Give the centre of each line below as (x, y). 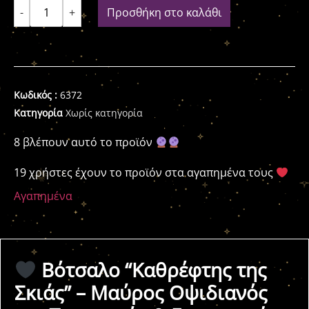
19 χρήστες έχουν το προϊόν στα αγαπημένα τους (145, 172)
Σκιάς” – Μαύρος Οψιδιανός (141, 292)
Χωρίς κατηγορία (104, 113)
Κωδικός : (37, 95)
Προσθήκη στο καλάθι (164, 12)
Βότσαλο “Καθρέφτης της (151, 270)
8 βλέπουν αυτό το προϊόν (84, 142)
